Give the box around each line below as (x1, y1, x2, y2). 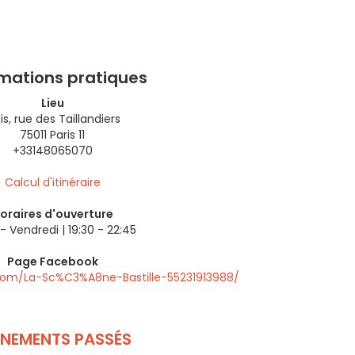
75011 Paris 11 (20, 127, 85, 143)
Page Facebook (6, 254, 98, 269)
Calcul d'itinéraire (4, 174, 101, 190)
